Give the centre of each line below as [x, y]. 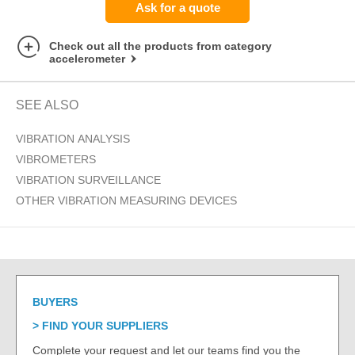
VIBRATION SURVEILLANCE [88, 180]
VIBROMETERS [56, 160]
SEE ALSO [47, 105]
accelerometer [87, 59]
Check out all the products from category [160, 46]
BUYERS [55, 302]
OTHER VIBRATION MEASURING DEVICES [126, 201]
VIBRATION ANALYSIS [73, 139]
